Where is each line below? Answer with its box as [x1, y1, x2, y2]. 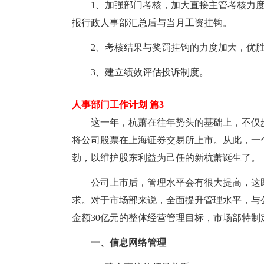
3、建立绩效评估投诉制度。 [91, 67, 209, 77]
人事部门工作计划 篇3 [72, 100, 164, 110]
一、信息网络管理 [91, 237, 166, 247]
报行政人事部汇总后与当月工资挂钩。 [72, 18, 232, 28]
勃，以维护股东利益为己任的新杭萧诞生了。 [72, 153, 260, 163]
